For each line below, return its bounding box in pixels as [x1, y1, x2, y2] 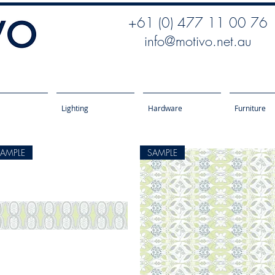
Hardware [148, 103, 182, 113]
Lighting [61, 103, 88, 113]
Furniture [234, 103, 266, 113]
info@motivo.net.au [144, 32, 251, 50]
